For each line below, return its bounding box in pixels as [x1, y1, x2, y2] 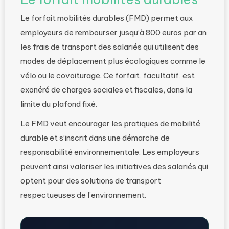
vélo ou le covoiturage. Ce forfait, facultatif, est [20, 71, 195, 80]
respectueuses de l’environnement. [20, 190, 146, 200]
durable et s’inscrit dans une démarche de [20, 133, 170, 143]
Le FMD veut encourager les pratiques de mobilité [20, 119, 200, 128]
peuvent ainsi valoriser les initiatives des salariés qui [20, 162, 208, 171]
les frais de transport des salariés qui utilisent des [20, 42, 199, 52]
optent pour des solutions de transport [20, 176, 161, 186]
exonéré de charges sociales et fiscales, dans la [20, 85, 192, 95]
